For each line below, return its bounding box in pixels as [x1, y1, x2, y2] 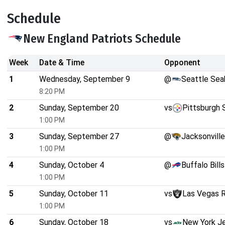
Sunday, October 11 [39, 188, 108, 198]
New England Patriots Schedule [23, 31, 181, 46]
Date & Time [39, 57, 84, 67]
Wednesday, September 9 [39, 74, 130, 84]
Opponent [164, 57, 200, 67]
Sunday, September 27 [39, 131, 119, 141]
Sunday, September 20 [39, 102, 119, 113]
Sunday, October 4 [39, 160, 104, 170]
